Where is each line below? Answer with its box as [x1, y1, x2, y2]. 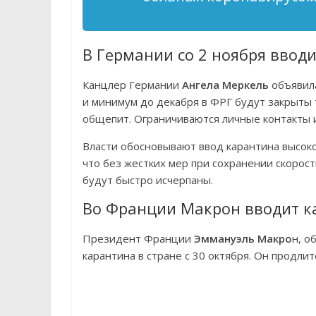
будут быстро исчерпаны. [83, 173, 213, 187]
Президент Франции [83, 231, 194, 245]
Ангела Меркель [182, 78, 269, 92]
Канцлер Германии [83, 78, 182, 92]
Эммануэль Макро [194, 231, 292, 245]
